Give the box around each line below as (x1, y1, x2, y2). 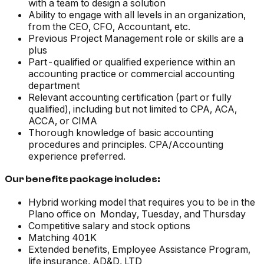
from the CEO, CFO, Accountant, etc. (28, 21, 190, 33)
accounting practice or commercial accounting (28, 68, 235, 80)
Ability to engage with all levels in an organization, (28, 9, 246, 21)
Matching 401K (28, 232, 97, 244)
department (28, 80, 80, 92)
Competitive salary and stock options (28, 220, 190, 232)
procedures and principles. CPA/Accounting (28, 138, 223, 151)
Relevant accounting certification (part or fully (28, 91, 232, 104)
